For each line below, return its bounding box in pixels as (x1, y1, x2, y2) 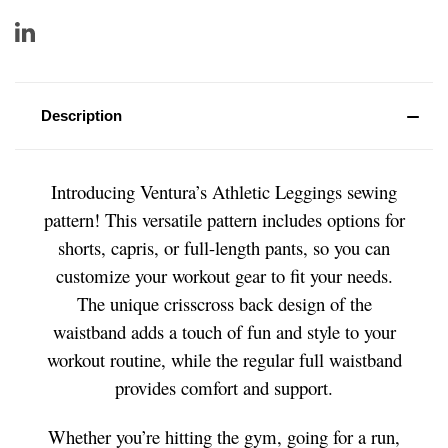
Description (40, 106, 122, 124)
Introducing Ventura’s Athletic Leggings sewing (51, 178, 397, 204)
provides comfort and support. (115, 374, 333, 400)
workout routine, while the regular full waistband (46, 346, 402, 372)
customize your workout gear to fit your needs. (55, 262, 393, 288)
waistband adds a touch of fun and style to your (52, 318, 396, 344)
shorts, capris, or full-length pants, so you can (58, 234, 390, 260)
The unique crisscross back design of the (76, 290, 372, 316)
